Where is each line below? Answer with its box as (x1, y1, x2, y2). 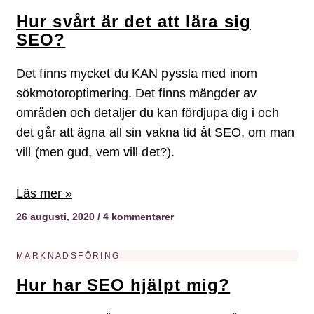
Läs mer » (16, 186, 72, 201)
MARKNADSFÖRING (16, 251, 121, 261)
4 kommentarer (100, 211, 174, 223)
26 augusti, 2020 (16, 211, 97, 223)
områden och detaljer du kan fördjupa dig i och (16, 106, 279, 121)
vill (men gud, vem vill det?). (16, 145, 175, 160)
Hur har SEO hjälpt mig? (16, 275, 231, 294)
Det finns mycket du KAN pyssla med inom (16, 67, 257, 81)
